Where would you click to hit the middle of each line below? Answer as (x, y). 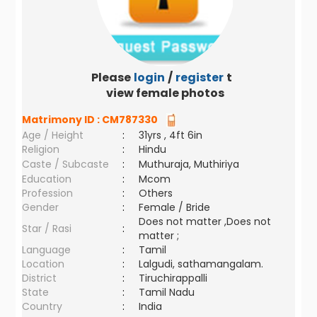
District (40, 278)
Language (47, 250)
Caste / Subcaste (66, 164)
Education (47, 179)
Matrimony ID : (62, 120)
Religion (41, 149)
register (199, 77)
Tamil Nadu (167, 292)
